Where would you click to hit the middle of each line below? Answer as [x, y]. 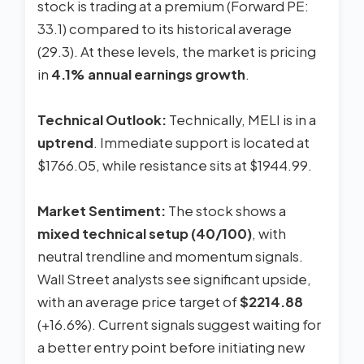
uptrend [65, 142]
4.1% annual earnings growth [148, 74]
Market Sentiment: [102, 210]
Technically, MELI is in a [241, 119]
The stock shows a [226, 210]
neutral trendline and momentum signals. [170, 256]
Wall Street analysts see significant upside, [174, 279]
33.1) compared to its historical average [165, 28]
